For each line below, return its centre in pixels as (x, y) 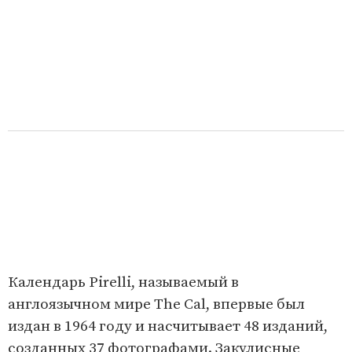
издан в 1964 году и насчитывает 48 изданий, (168, 326)
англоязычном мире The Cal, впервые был (156, 304)
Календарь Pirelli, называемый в (123, 282)
